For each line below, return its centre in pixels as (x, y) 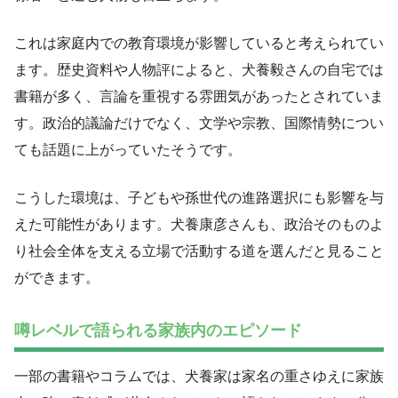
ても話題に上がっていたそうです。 (128, 150)
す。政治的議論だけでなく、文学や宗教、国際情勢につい (199, 123)
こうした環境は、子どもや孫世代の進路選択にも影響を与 (199, 198)
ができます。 (57, 278)
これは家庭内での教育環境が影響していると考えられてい (199, 44)
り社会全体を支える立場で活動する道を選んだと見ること (199, 251)
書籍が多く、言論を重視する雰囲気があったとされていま (199, 97)
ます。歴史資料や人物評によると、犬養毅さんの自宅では (199, 70)
